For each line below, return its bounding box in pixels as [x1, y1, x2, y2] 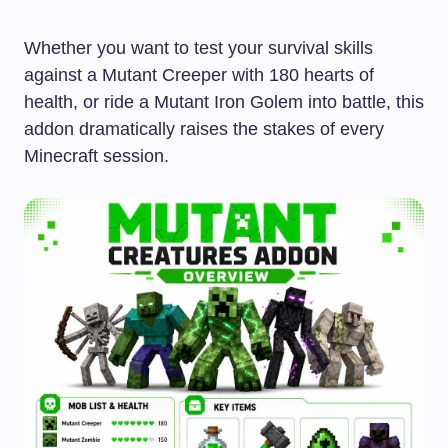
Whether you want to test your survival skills [24, 38, 373, 59]
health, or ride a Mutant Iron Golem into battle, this [24, 92, 424, 113]
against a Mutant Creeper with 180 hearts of [24, 65, 374, 86]
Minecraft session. [24, 146, 169, 167]
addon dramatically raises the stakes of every [24, 119, 384, 140]
